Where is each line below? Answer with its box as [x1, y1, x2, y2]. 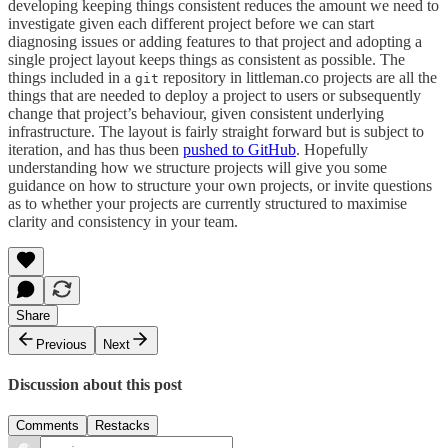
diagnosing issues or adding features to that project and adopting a [8, 32, 422, 50]
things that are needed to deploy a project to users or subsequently [8, 86, 421, 104]
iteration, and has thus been [8, 140, 183, 158]
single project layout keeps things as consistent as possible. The [8, 50, 405, 68]
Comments [16, 418, 79, 434]
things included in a [8, 68, 135, 86]
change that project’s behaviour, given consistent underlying [8, 104, 384, 122]
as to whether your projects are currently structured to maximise [8, 194, 407, 212]
